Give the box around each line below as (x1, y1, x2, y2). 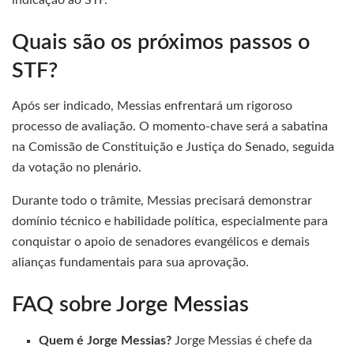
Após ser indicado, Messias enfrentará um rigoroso (12, 100, 292, 113)
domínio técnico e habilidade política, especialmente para (12, 215, 328, 228)
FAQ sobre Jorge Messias (12, 293, 249, 315)
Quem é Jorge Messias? (39, 333, 172, 347)
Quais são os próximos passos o (12, 31, 310, 53)
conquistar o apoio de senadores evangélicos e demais (12, 235, 310, 249)
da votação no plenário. (12, 161, 141, 175)
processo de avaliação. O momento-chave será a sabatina (12, 120, 328, 134)
